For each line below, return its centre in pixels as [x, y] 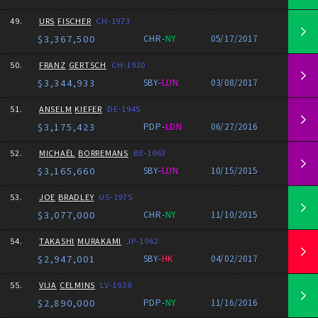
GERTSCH [87, 65]
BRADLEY [76, 197]
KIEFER [88, 109]
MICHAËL [57, 153]
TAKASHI [57, 241]
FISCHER [75, 21]
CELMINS [77, 285]
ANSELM [55, 109]
